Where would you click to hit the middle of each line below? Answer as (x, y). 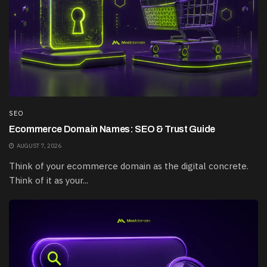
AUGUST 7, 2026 (38, 146)
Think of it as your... (49, 181)
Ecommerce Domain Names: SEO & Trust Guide (112, 129)
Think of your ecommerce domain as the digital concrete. (129, 166)
